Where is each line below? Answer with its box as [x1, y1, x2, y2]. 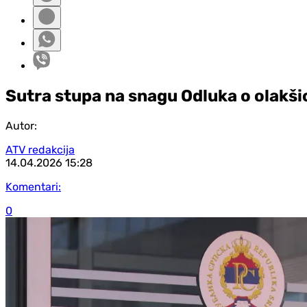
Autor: [5, 119, 37, 132]
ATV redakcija [5, 143, 75, 156]
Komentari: [5, 180, 61, 193]
